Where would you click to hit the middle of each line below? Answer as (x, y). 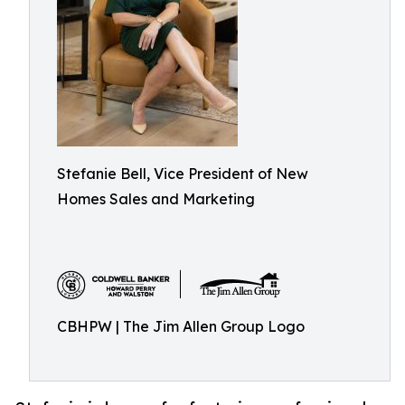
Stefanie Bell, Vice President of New (183, 174)
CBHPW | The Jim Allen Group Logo (181, 326)
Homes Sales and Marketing (156, 199)
